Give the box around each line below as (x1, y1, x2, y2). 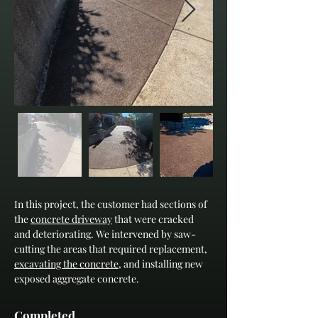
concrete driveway (31, 212, 112, 226)
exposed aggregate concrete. (14, 272, 139, 285)
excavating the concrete (14, 257, 119, 270)
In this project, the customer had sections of (14, 197, 209, 211)
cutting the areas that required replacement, (14, 242, 209, 256)
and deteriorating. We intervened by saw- (14, 227, 196, 241)
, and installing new (119, 257, 205, 270)
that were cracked (112, 212, 196, 226)
